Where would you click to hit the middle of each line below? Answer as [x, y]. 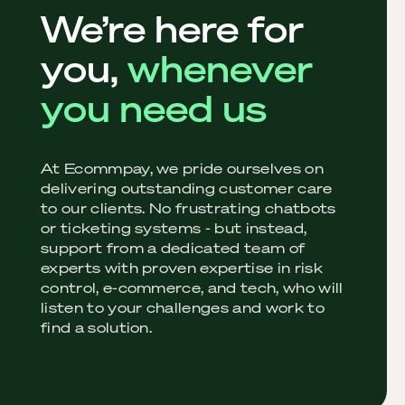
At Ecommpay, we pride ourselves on [182, 168]
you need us [154, 109]
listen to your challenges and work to [183, 307]
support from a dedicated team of [173, 248]
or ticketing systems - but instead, [174, 228]
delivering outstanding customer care [187, 188]
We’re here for [172, 29]
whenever [220, 69]
